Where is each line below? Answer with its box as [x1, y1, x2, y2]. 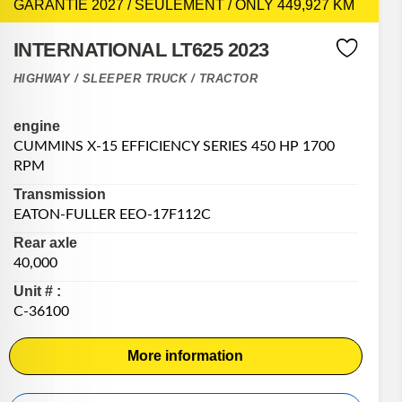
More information [127, 348, 244, 364]
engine [13, 118, 60, 135]
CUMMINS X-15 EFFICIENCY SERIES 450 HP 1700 [13, 139, 335, 154]
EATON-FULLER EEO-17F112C [13, 207, 211, 223]
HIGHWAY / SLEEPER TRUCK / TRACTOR [13, 71, 258, 85]
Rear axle [13, 235, 77, 251]
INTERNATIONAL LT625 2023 [13, 38, 269, 61]
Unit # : [13, 284, 61, 300]
